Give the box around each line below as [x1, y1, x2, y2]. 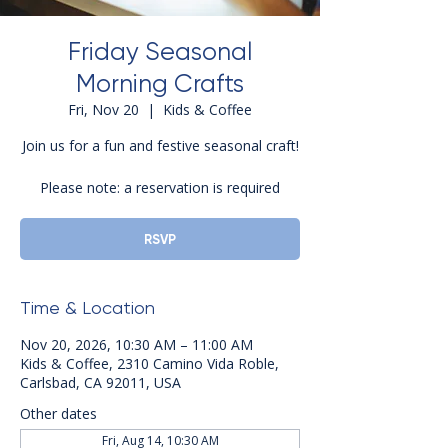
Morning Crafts [76, 69, 244, 99]
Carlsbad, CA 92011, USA [20, 373, 181, 393]
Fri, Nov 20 [68, 100, 139, 120]
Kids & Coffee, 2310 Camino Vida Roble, [20, 354, 279, 374]
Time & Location [20, 297, 155, 319]
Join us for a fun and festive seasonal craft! [21, 136, 299, 156]
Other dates [20, 404, 97, 424]
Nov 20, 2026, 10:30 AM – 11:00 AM [20, 335, 253, 355]
